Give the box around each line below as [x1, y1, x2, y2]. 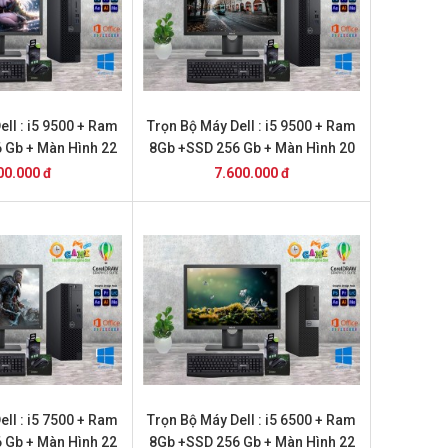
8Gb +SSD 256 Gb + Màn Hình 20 [148, 140, 355, 156]
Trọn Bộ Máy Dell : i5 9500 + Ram [147, 118, 357, 134]
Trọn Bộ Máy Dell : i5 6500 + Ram [147, 412, 357, 428]
